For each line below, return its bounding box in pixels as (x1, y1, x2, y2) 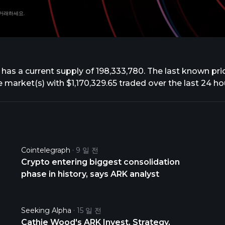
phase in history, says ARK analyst (21, 169, 159, 179)
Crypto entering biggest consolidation (21, 157, 180, 167)
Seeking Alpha (21, 206, 71, 215)
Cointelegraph (21, 146, 70, 155)
